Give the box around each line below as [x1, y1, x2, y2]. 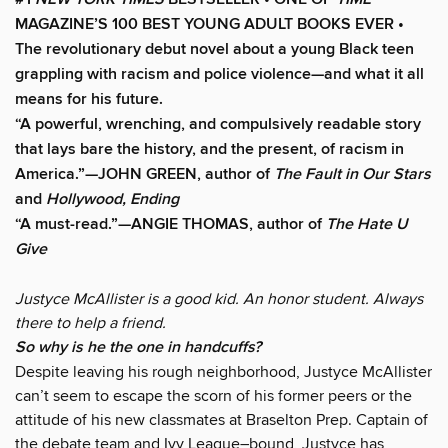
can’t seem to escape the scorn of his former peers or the [15, 385, 412, 406]
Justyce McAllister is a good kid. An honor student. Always [15, 288, 423, 309]
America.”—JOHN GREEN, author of [15, 163, 274, 185]
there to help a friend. [15, 312, 166, 333]
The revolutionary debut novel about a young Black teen [15, 38, 414, 60]
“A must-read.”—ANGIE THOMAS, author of [15, 213, 326, 235]
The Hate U [326, 213, 408, 235]
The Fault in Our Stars [274, 163, 431, 185]
